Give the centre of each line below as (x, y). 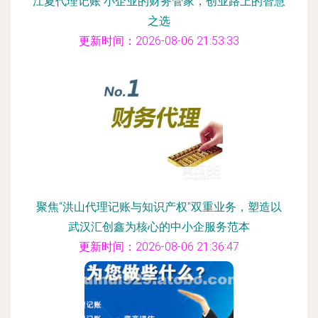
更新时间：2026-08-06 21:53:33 (159, 41)
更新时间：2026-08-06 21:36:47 (159, 247)
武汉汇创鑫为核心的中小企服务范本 (159, 227)
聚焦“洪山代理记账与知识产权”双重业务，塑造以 (159, 207)
